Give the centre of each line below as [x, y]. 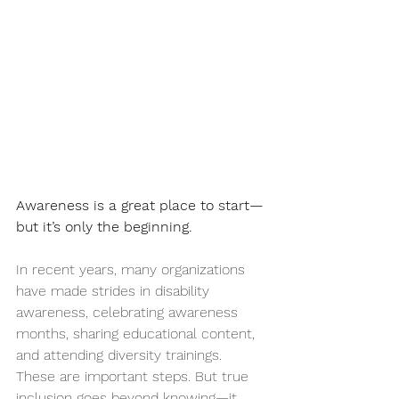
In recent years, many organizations [133, 269]
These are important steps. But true [134, 376]
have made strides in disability [115, 290]
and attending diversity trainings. [121, 354]
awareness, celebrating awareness [129, 312]
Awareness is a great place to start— [140, 205]
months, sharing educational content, [138, 333]
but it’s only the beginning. [104, 226]
